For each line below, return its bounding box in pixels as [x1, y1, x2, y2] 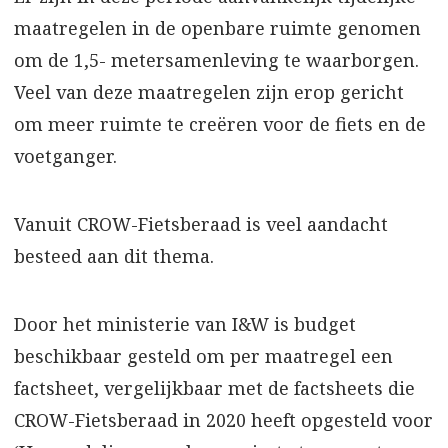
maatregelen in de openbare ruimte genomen [14, 15, 421, 40]
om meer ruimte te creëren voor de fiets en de [14, 111, 426, 136]
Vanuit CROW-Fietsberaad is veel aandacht [14, 211, 388, 236]
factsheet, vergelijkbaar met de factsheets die [14, 375, 415, 400]
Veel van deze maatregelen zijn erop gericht [14, 79, 404, 104]
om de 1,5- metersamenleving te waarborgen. [14, 47, 419, 72]
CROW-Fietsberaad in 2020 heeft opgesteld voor [14, 407, 433, 432]
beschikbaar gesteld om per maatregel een [14, 343, 393, 368]
